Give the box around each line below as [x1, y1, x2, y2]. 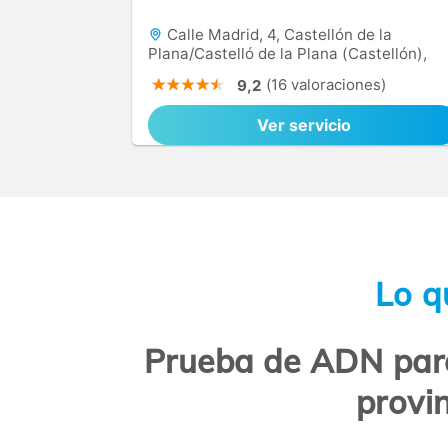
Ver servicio [257, 115, 351, 135]
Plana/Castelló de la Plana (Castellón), [148, 44, 427, 63]
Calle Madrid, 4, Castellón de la [163, 25, 392, 44]
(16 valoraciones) [266, 75, 386, 94]
